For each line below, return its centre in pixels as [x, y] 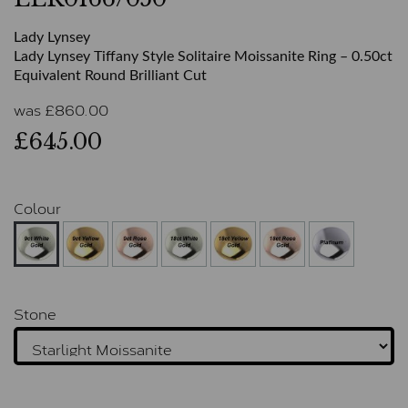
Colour [37, 208]
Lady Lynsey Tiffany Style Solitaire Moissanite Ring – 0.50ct [203, 57]
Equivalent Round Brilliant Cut [110, 76]
